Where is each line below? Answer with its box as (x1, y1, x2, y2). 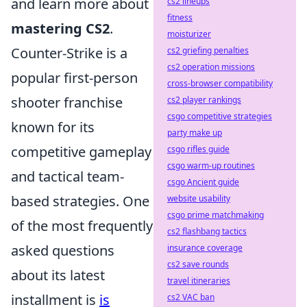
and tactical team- (11, 167, 124, 186)
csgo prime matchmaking (167, 209, 264, 221)
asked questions (11, 241, 114, 260)
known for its (11, 118, 95, 136)
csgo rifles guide (167, 143, 230, 155)
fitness (167, 12, 193, 23)
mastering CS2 (11, 19, 110, 38)
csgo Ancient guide (167, 176, 239, 188)
